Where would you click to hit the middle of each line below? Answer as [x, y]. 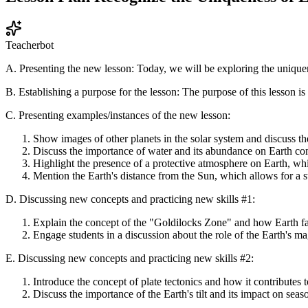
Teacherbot [30, 45]
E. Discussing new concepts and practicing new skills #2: [130, 258]
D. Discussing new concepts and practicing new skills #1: [130, 199]
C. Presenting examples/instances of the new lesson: [118, 115]
